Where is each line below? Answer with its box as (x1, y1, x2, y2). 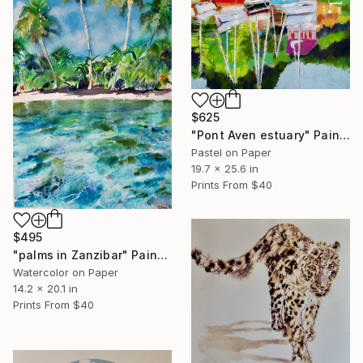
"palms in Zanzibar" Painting (156, 247, 168, 262)
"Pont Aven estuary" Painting (339, 127, 350, 142)
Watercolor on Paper (13, 265, 118, 279)
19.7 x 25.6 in (191, 161, 258, 175)
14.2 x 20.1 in (13, 281, 78, 295)
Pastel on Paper (191, 145, 271, 159)
